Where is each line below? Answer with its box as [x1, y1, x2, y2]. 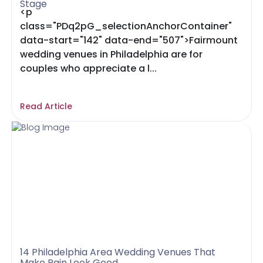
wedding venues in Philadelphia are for [20, 48, 203, 61]
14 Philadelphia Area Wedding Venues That [20, 245, 216, 259]
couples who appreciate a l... [20, 62, 157, 75]
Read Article [20, 100, 73, 112]
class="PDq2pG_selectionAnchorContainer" [20, 19, 232, 33]
